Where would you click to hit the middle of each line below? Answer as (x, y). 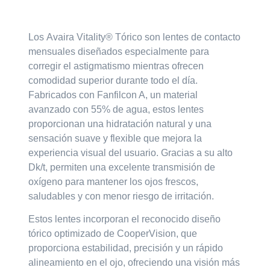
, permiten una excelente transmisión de (130, 167)
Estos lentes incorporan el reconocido (110, 219)
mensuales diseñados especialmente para (119, 51)
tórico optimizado (65, 234)
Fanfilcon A (121, 95)
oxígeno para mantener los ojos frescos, (114, 181)
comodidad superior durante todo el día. (113, 80)
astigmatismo (102, 66)
